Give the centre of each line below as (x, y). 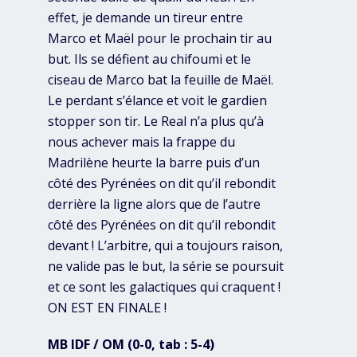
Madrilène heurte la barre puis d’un (154, 163)
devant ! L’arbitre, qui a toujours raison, (165, 246)
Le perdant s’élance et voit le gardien (157, 101)
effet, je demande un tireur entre (145, 18)
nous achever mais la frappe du (141, 142)
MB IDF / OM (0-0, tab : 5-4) (131, 345)
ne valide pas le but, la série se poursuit (166, 267)
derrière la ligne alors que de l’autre (154, 204)
